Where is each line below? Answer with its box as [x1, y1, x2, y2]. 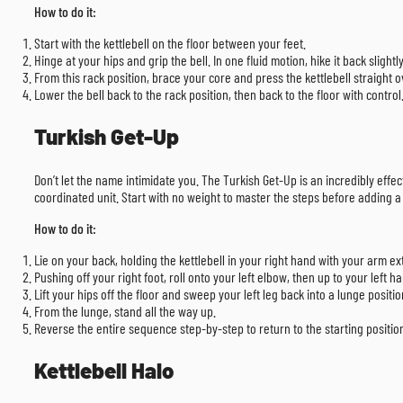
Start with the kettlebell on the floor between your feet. [34, 34, 306, 52]
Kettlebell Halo [34, 357, 174, 384]
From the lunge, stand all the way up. [34, 302, 216, 320]
